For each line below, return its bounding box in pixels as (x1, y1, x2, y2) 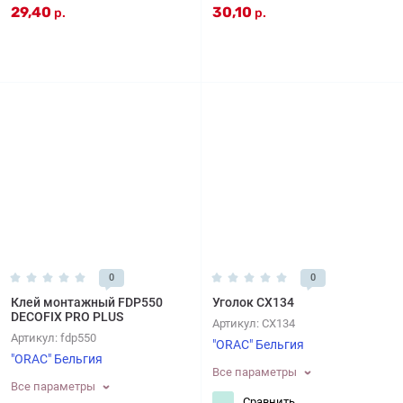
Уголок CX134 (212, 295, 294, 309)
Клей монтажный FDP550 (11, 295, 163, 309)
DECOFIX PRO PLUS (11, 309, 123, 324)
